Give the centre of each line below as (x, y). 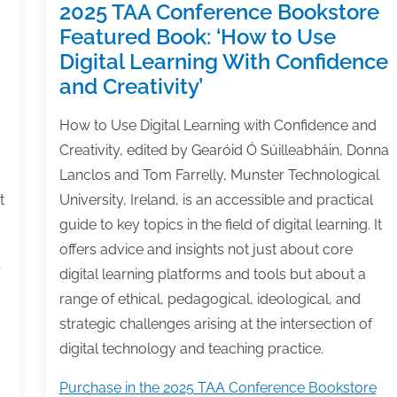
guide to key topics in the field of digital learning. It (220, 224)
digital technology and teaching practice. (191, 348)
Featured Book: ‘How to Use (197, 36)
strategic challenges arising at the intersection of (215, 323)
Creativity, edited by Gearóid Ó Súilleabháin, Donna (224, 150)
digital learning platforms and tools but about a (212, 274)
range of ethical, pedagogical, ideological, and (210, 299)
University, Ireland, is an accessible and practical (216, 199)
